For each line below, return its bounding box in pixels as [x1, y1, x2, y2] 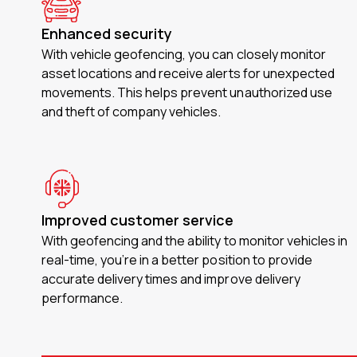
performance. [41, 289, 124, 307]
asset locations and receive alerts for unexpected [41, 65, 335, 82]
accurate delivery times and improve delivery [41, 270, 300, 288]
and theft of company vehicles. [41, 103, 222, 120]
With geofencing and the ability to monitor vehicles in [41, 232, 347, 249]
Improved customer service [41, 210, 234, 229]
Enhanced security [41, 24, 173, 43]
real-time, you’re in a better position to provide [41, 251, 312, 269]
